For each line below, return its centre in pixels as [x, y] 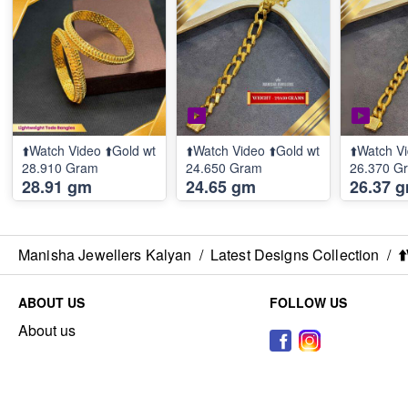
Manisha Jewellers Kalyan [105, 255]
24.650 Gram [224, 168]
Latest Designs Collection [295, 255]
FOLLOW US [308, 302]
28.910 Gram [60, 168]
